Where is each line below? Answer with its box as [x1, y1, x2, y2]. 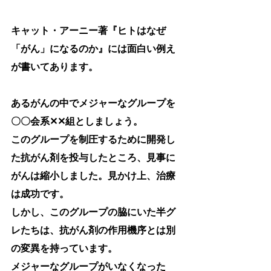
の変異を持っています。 [11, 243, 117, 255]
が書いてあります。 [11, 62, 98, 74]
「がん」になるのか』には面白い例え [11, 44, 175, 56]
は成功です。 [11, 189, 69, 201]
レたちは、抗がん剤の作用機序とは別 [11, 225, 175, 237]
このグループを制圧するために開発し [11, 134, 175, 146]
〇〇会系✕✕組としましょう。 [11, 116, 143, 128]
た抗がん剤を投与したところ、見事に [11, 152, 175, 165]
